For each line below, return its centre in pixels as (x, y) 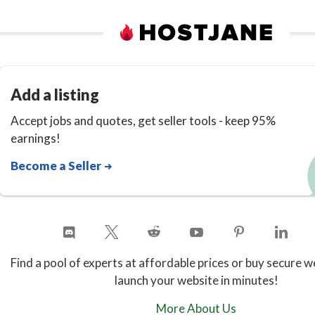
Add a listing (55, 94)
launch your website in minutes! (196, 280)
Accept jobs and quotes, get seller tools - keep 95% (143, 120)
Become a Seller (57, 165)
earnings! (36, 138)
